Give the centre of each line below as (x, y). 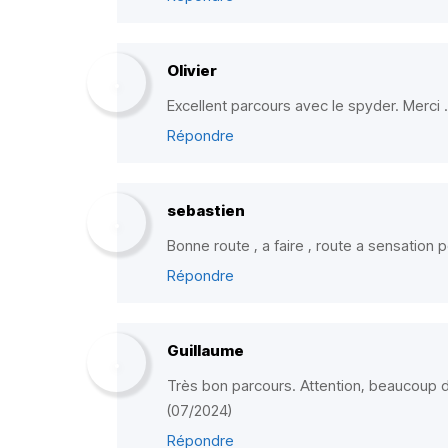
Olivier (192, 70)
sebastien (206, 210)
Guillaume (205, 350)
